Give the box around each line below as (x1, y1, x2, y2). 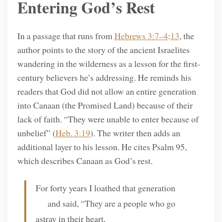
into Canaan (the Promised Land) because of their (17, 99, 193, 111)
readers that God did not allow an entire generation (17, 85, 196, 97)
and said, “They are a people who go (36, 197, 176, 210)
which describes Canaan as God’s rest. (17, 154, 153, 166)
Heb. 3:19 (55, 126, 90, 139)
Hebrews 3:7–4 (114, 29, 168, 42)
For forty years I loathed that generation (36, 182, 176, 194)
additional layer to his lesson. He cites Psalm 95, (17, 140, 187, 153)
